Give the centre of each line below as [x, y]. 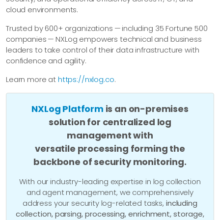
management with [110, 136]
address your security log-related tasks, [94, 203]
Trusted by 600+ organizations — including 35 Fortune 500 [107, 28]
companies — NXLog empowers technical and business [104, 39]
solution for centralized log [110, 122]
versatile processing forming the [110, 149]
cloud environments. [42, 9]
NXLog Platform [68, 109]
